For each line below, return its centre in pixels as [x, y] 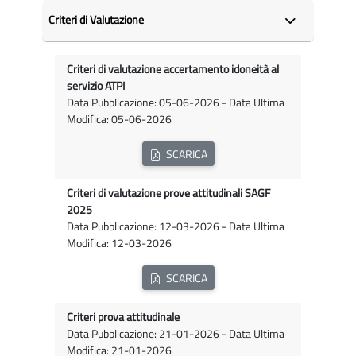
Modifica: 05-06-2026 [119, 120]
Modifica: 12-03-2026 [119, 244]
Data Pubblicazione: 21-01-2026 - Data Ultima [176, 334]
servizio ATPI [96, 86]
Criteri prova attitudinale [123, 317]
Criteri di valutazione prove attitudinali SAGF [168, 193]
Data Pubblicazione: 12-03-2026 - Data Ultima [176, 227]
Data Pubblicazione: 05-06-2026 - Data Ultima [176, 103]
